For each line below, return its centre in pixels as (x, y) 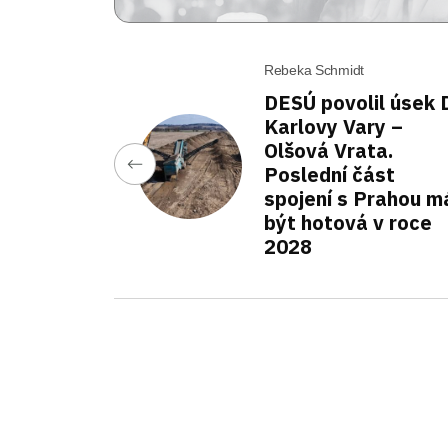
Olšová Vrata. (328, 150)
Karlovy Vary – (333, 126)
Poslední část (329, 174)
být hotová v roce (348, 222)
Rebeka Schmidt (314, 69)
